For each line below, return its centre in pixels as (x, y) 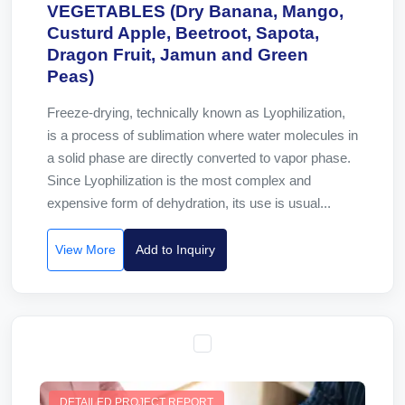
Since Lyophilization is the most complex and (179, 180)
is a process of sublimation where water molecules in (202, 135)
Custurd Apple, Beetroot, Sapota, (183, 33)
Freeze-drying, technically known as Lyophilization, (196, 113)
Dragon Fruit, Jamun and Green (178, 55)
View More (85, 250)
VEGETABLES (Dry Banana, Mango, (195, 11)
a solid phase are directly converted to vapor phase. (199, 158)
